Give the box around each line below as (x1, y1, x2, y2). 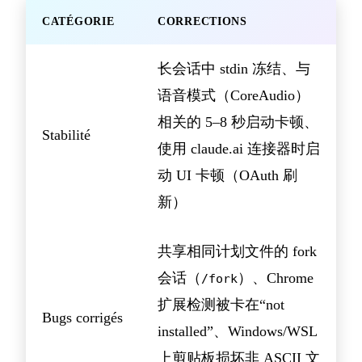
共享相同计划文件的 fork (158, 243, 317, 260)
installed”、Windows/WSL (158, 323, 317, 340)
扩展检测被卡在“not (158, 297, 284, 314)
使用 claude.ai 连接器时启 (158, 141, 320, 158)
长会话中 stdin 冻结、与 (158, 61, 310, 78)
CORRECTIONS (158, 15, 247, 28)
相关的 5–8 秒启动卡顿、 (158, 114, 318, 131)
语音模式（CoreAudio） (158, 87, 309, 104)
